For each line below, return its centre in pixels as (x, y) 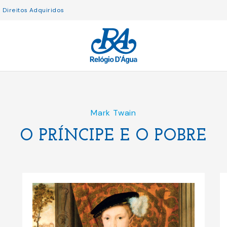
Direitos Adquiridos (33, 10)
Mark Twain (113, 113)
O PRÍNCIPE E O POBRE (113, 136)
